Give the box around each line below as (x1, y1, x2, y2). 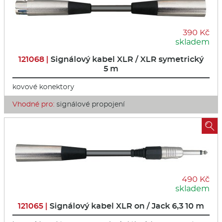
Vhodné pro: (12, 100, 55, 109)
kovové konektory (12, 82, 74, 92)
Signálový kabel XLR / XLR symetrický (51, 55, 204, 64)
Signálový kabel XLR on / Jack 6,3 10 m (50, 201, 204, 211)
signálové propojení (55, 100, 125, 109)
